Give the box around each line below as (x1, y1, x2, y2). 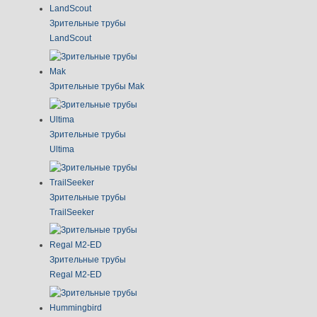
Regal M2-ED (50, 270, 102, 280)
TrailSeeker (50, 207, 94, 217)
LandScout (50, 33, 91, 44)
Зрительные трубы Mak (50, 81, 144, 91)
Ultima (50, 144, 74, 154)
